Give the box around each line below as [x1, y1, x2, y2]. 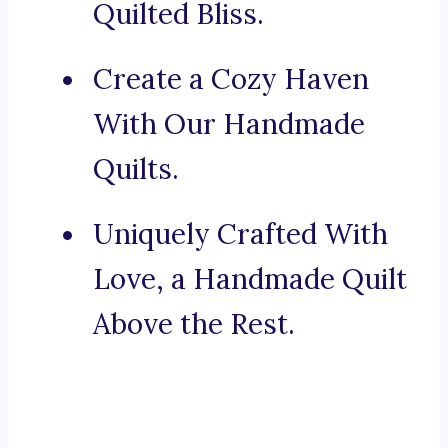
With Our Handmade [93, 106, 365, 143]
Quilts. [93, 151, 179, 188]
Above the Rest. [93, 306, 295, 343]
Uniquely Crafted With [93, 216, 388, 253]
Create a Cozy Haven [93, 61, 369, 98]
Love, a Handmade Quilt [93, 261, 407, 298]
